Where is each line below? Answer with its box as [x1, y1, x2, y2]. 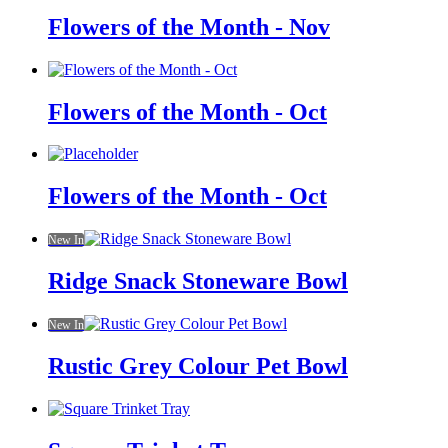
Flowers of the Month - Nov [48, 13, 330, 40]
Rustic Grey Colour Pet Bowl [48, 353, 348, 379]
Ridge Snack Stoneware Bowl [48, 268, 348, 295]
